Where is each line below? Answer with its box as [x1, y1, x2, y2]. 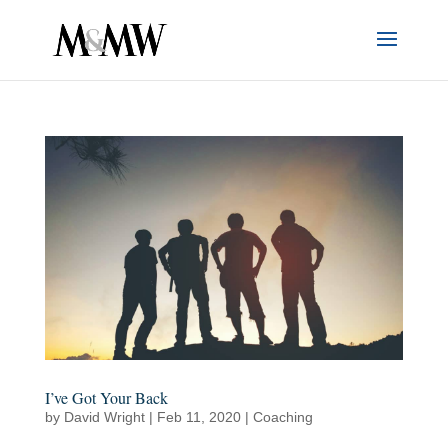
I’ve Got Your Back [44, 386, 168, 408]
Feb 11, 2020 [156, 408, 241, 425]
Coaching [252, 408, 313, 425]
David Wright [63, 408, 145, 425]
